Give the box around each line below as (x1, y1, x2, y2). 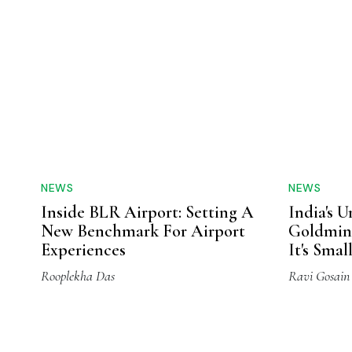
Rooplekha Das (41, 267, 115, 285)
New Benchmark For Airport (41, 221, 245, 242)
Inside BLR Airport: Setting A (41, 202, 254, 223)
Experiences (41, 240, 126, 261)
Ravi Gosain (288, 267, 350, 285)
